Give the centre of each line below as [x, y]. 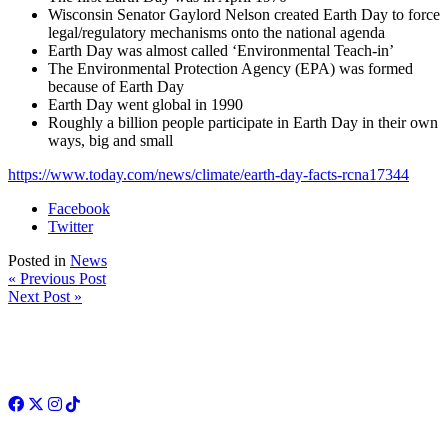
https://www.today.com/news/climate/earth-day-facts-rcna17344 [208, 174]
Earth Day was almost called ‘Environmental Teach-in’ [221, 50]
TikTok [113, 402]
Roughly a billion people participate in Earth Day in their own [243, 122]
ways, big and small [110, 140]
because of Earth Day [116, 86]
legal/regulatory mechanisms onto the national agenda [216, 32]
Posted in [39, 260]
